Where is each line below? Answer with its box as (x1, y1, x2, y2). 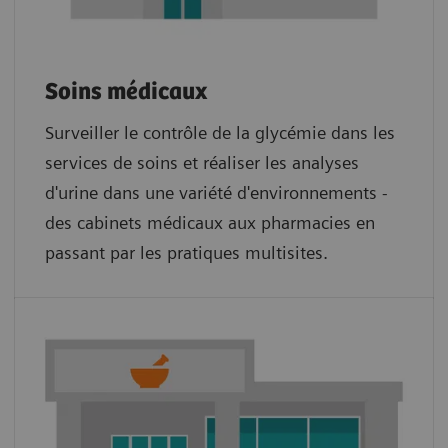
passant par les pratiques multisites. (45, 241, 328, 263)
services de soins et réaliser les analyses (45, 151, 359, 173)
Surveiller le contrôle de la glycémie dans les (45, 121, 395, 143)
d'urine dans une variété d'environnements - (45, 181, 388, 203)
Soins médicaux (45, 78, 212, 106)
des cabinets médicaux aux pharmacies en (45, 211, 375, 233)
